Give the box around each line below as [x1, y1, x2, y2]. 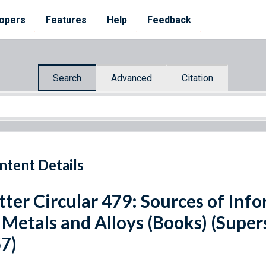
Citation [182, 72, 213, 84]
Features [46, 14, 87, 26]
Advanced [111, 72, 152, 84]
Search [53, 72, 81, 84]
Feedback [147, 14, 191, 26]
